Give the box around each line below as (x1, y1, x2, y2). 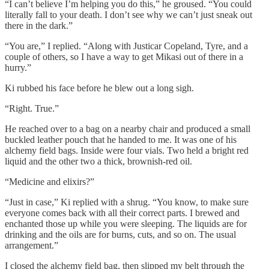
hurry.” (5, 62, 31, 73)
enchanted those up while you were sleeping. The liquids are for (5, 219, 247, 229)
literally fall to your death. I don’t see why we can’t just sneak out (5, 10, 252, 20)
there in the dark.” (5, 20, 73, 31)
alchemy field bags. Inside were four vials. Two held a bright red (5, 145, 249, 156)
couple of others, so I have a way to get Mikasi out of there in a (5, 52, 243, 62)
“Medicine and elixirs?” (5, 177, 94, 187)
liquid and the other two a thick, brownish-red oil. (5, 156, 192, 167)
